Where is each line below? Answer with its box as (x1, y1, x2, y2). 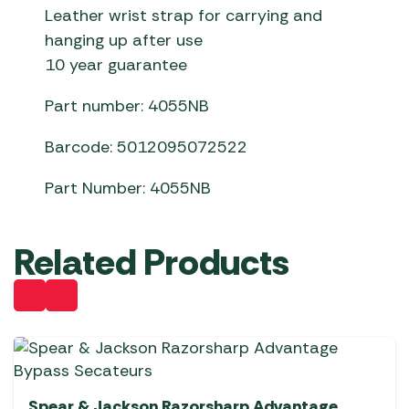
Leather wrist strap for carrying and (45, 5, 323, 27)
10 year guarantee (45, 54, 188, 77)
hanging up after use (45, 29, 204, 52)
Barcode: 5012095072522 (45, 136, 248, 159)
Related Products (14, 238, 289, 287)
